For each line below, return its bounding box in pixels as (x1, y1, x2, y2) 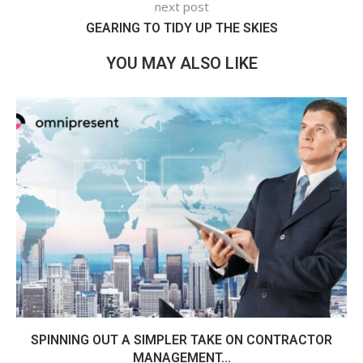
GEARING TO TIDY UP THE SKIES (85, 19, 278, 36)
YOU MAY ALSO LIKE (105, 53, 258, 73)
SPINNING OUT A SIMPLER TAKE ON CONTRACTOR (31, 331, 332, 348)
